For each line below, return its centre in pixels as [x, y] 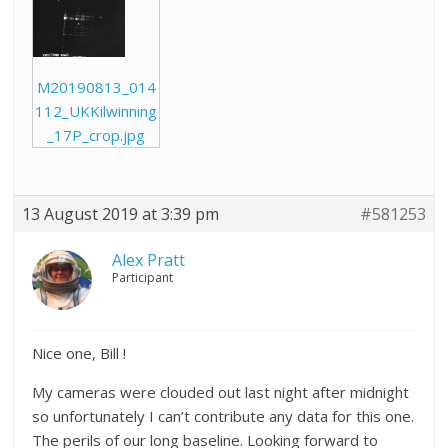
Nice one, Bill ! [79, 353]
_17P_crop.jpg [96, 135]
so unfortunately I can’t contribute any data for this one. [223, 416]
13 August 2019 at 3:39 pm [121, 214]
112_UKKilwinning [96, 111]
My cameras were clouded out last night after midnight [221, 392]
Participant [143, 278]
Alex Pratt [149, 260]
